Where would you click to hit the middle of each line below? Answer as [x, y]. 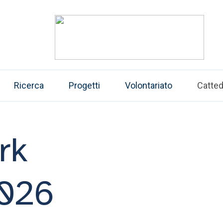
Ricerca [29, 85]
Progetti [84, 85]
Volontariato [149, 85]
